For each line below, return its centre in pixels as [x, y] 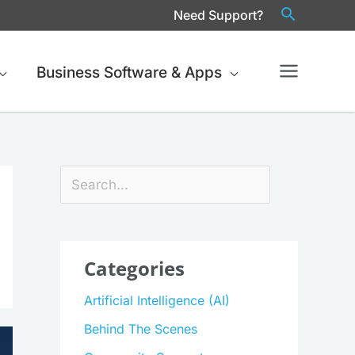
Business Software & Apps [129, 73]
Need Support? [218, 15]
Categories [134, 269]
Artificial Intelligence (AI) [157, 301]
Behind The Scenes [141, 329]
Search [80, 177]
